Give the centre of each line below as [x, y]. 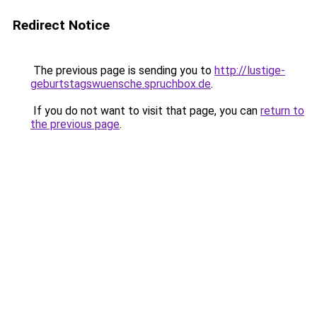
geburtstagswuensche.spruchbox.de [121, 84]
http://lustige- [250, 70]
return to [282, 111]
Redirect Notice [61, 25]
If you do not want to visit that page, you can [145, 111]
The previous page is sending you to [122, 70]
